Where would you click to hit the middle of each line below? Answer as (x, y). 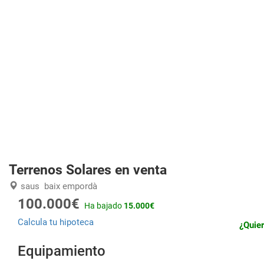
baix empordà (71, 186)
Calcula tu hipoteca (56, 222)
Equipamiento (62, 251)
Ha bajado (104, 206)
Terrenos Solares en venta (88, 170)
